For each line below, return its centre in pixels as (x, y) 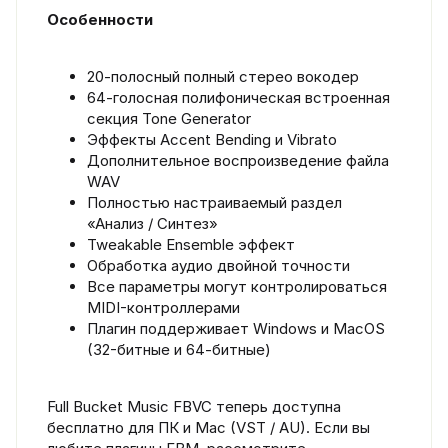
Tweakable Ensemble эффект (191, 244)
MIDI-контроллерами (163, 307)
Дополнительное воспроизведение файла (238, 160)
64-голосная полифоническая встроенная (238, 97)
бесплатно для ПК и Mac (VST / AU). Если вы (208, 427)
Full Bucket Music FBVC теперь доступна (194, 406)
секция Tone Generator (169, 118)
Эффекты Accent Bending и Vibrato (212, 139)
